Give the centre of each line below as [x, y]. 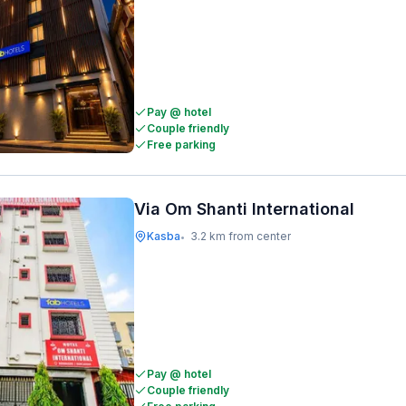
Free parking [181, 145]
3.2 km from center [241, 236]
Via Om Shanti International [244, 209]
